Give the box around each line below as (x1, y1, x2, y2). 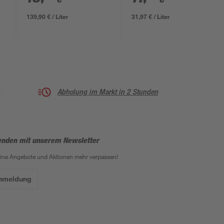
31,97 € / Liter (131, 12, 170, 20)
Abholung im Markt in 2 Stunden (57, 86, 158, 96)
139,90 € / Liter (26, 12, 69, 20)
